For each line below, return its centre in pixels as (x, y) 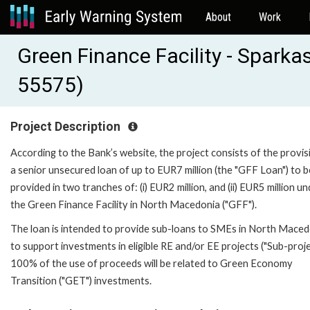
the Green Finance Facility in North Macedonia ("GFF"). (134, 204)
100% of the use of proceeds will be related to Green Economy (152, 263)
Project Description (67, 127)
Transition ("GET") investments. (81, 280)
